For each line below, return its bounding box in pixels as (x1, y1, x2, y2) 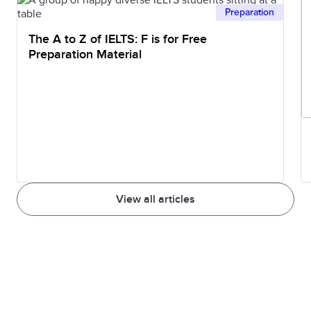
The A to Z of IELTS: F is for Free (28, 32, 141, 47)
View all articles (116, 192, 195, 207)
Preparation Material (28, 47, 142, 62)
